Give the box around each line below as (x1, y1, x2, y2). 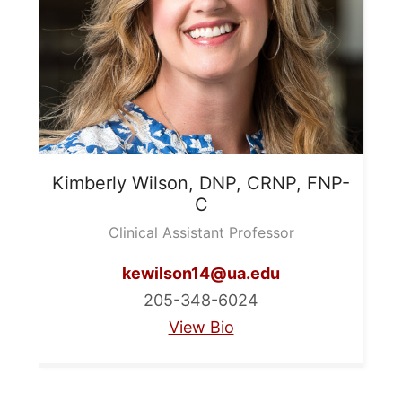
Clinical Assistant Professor (108, 223, 294, 241)
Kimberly (52, 171, 127, 194)
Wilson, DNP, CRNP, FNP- (132, 171, 350, 194)
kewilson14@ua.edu (122, 263, 280, 283)
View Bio (168, 317, 234, 336)
